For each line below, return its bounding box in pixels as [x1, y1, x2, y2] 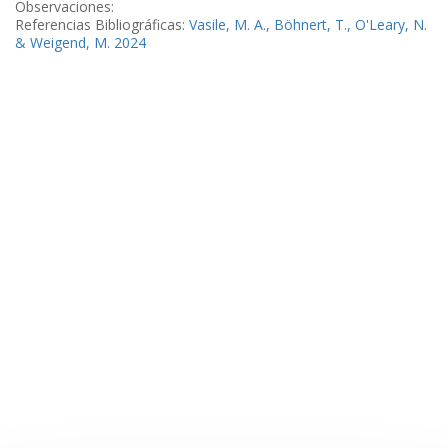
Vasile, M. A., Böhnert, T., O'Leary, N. [189, 15, 427, 34]
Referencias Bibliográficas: [15, 15, 189, 34]
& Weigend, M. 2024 [15, 33, 146, 52]
